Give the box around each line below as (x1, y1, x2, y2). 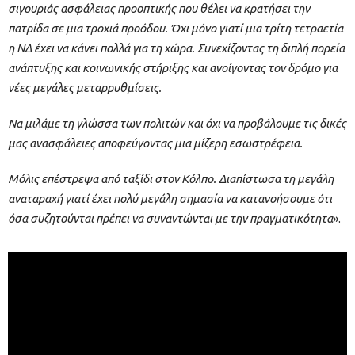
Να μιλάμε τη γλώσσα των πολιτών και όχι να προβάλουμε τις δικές (8, 116, 346, 131)
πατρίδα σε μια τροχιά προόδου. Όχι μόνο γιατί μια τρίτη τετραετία (8, 21, 343, 36)
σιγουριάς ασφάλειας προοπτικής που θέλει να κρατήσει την (8, 2, 310, 16)
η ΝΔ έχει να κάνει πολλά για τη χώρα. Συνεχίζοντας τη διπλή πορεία (8, 41, 345, 55)
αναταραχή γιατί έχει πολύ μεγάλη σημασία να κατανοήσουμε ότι (8, 192, 332, 206)
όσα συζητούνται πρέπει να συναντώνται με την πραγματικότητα (8, 212, 333, 226)
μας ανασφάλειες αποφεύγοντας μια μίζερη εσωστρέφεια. (8, 136, 303, 151)
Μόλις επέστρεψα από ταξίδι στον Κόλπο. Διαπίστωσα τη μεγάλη (8, 172, 334, 186)
